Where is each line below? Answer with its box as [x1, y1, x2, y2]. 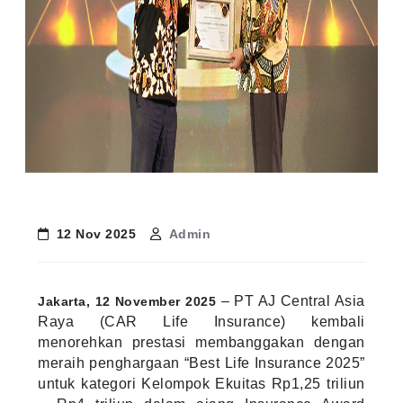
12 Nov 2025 [56, 227, 137, 240]
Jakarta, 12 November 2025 [38, 293, 217, 307]
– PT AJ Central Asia [216, 292, 365, 309]
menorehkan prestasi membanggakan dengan [38, 334, 365, 350]
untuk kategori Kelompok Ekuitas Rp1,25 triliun [38, 375, 365, 391]
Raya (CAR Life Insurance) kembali [38, 313, 365, 329]
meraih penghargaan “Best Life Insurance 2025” [38, 354, 365, 371]
